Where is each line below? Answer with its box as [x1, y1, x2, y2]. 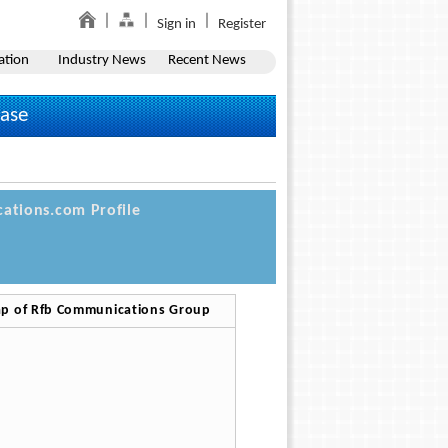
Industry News [57, 53, 146, 68]
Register [218, 17, 266, 32]
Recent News [167, 53, 246, 68]
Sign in [157, 17, 196, 32]
